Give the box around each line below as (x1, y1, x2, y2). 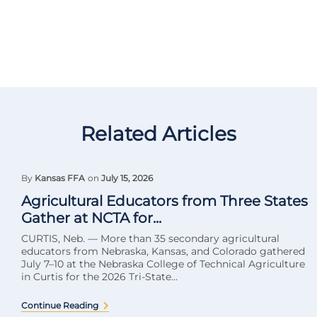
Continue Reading (21, 300, 98, 311)
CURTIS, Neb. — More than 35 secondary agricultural (21, 232, 279, 245)
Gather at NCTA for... (21, 209, 161, 226)
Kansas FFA (35, 173, 85, 183)
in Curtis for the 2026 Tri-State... (21, 270, 178, 283)
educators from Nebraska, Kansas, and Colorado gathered (21, 245, 305, 258)
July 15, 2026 (101, 173, 153, 183)
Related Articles (81, 122, 236, 146)
